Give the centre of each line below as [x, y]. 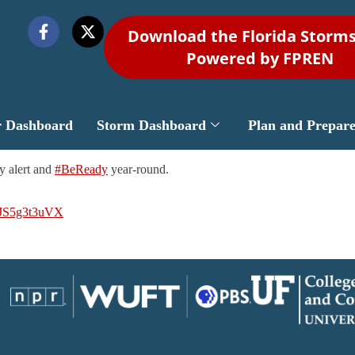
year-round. [138, 170]
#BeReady [81, 170]
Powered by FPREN [260, 58]
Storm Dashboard [151, 126]
